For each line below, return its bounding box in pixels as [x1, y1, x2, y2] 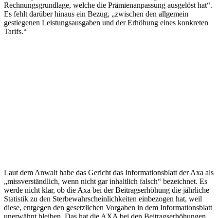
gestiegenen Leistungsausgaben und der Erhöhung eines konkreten [4, 18, 208, 27]
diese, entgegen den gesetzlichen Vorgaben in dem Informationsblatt [4, 203, 212, 212]
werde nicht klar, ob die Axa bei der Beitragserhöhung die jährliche [4, 186, 209, 195]
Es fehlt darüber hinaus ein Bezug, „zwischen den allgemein [4, 10, 188, 18]
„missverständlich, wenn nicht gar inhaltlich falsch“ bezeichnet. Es [4, 177, 207, 186]
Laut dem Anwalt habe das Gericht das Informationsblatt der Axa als [4, 168, 214, 177]
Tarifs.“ [4, 27, 27, 36]
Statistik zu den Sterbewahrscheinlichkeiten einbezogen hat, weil [4, 195, 202, 203]
